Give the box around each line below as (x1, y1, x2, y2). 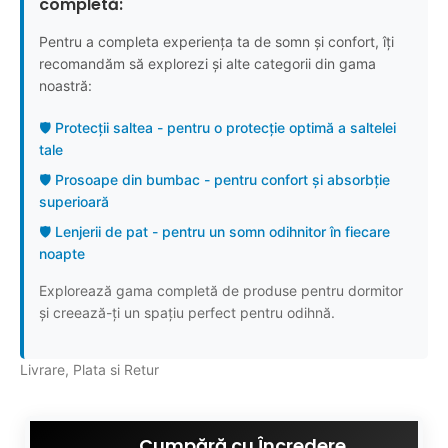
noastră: (39, 77, 92, 94)
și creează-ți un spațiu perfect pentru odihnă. (39, 304, 335, 321)
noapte (39, 245, 85, 262)
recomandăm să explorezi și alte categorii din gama (39, 55, 376, 72)
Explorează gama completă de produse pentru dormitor (39, 282, 403, 299)
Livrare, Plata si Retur (20, 361, 159, 378)
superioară (39, 193, 109, 210)
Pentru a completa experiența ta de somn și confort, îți (39, 33, 394, 50)
